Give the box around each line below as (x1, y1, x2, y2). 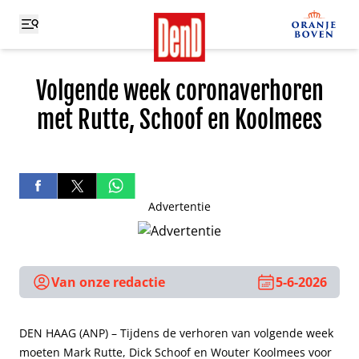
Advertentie (148, 199, 211, 214)
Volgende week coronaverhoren (35, 76, 324, 106)
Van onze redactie (51, 273, 165, 291)
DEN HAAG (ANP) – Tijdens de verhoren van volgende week (19, 325, 333, 341)
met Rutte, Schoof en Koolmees (37, 105, 322, 135)
